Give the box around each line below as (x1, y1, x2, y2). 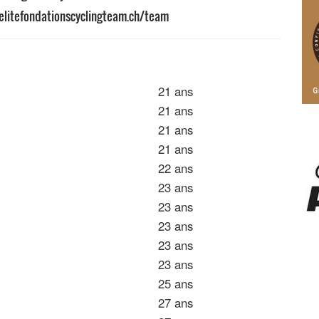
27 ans (158, 294, 197, 312)
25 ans (158, 275, 197, 293)
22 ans (158, 159, 197, 177)
